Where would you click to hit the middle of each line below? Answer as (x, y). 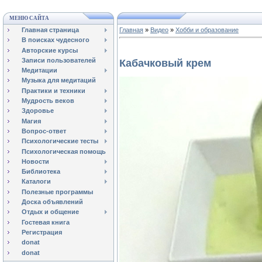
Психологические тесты (60, 141)
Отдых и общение (50, 212)
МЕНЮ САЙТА (29, 18)
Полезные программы (57, 192)
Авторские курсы (50, 50)
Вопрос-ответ (44, 131)
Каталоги (36, 182)
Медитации (39, 70)
